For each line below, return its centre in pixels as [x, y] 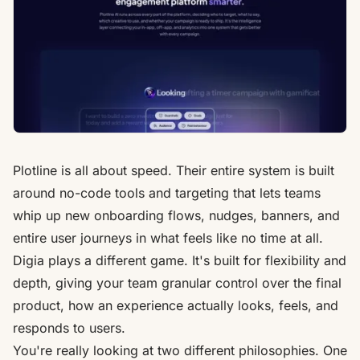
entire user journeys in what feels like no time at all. [168, 237]
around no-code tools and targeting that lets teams [167, 192]
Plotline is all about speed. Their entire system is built [174, 170]
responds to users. [69, 327]
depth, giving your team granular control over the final [177, 282]
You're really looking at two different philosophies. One [180, 350]
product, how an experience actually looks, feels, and [176, 305]
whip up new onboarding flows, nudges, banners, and [176, 215]
